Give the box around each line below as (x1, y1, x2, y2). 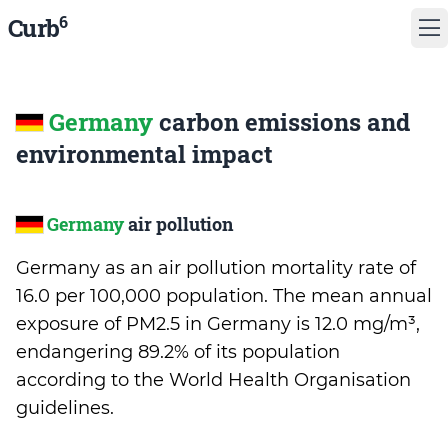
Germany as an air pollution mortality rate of (16, 257, 416, 279)
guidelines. (16, 397, 114, 419)
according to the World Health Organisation (16, 369, 411, 391)
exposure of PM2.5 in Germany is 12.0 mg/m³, (16, 313, 420, 335)
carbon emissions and (153, 106, 410, 138)
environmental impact (16, 138, 273, 170)
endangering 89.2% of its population (16, 341, 340, 363)
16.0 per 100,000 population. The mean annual (16, 285, 432, 307)
